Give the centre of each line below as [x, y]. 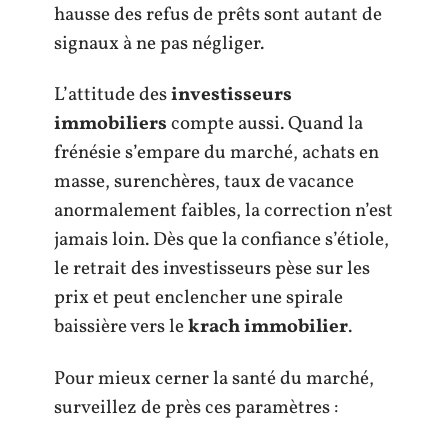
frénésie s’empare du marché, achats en [216, 153]
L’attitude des [112, 95]
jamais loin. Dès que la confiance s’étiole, [221, 240]
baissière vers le [121, 327]
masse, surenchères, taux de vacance [204, 182]
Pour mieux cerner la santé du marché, [214, 378]
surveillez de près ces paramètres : [196, 407]
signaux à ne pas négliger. [159, 43]
